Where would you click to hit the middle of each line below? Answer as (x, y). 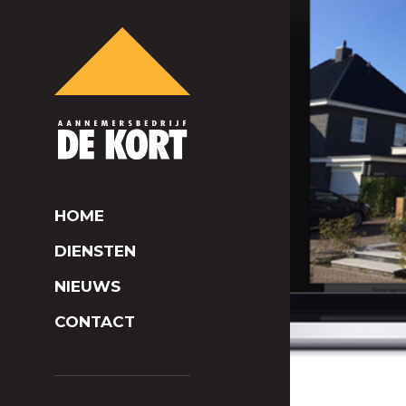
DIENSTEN (95, 251)
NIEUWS (87, 286)
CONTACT (95, 322)
